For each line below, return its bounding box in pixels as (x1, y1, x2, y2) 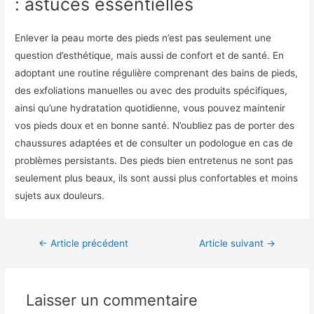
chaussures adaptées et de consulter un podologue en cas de (15, 137, 294, 149)
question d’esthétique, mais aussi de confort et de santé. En (15, 49, 285, 61)
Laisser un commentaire (25, 290, 198, 309)
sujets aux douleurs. (15, 189, 105, 201)
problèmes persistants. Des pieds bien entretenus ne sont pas (15, 154, 294, 166)
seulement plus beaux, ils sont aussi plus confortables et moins (15, 172, 299, 184)
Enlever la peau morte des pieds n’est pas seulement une (15, 32, 272, 43)
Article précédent (47, 237, 128, 249)
